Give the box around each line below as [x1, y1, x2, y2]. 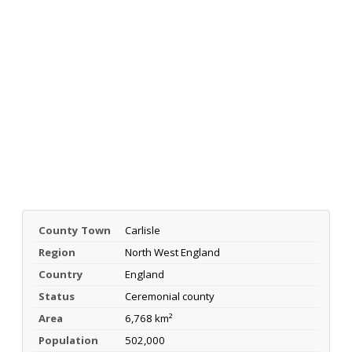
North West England [125, 244, 220, 259]
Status [38, 288, 75, 303]
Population [38, 332, 98, 347]
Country [38, 266, 83, 281]
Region [38, 244, 75, 259]
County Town [38, 222, 111, 237]
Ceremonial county [125, 288, 214, 303]
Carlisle [125, 222, 160, 237]
